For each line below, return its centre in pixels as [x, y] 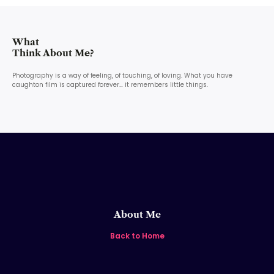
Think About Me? [53, 53]
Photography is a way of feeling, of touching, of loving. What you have [122, 75]
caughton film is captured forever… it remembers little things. [110, 84]
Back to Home [137, 235]
